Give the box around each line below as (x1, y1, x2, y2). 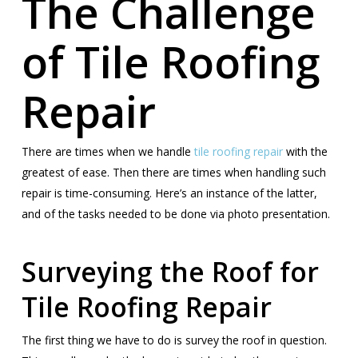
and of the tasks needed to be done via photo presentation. (21, 206, 330, 221)
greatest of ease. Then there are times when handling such (21, 165, 326, 180)
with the (282, 144, 328, 159)
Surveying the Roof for (21, 253, 319, 290)
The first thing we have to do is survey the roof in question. (21, 332, 327, 348)
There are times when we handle (21, 144, 194, 159)
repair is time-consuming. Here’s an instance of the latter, (21, 185, 317, 201)
